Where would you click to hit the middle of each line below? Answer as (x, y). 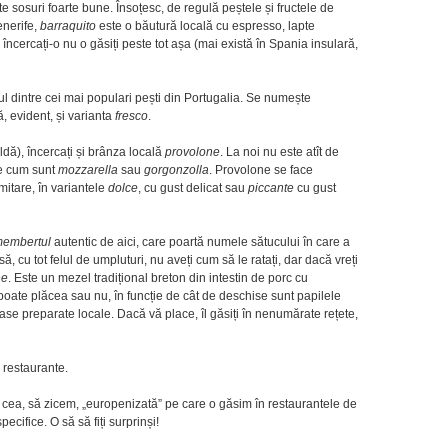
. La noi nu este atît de (279, 151)
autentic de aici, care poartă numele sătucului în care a (200, 241)
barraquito (68, 25)
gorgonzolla (176, 169)
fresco (131, 115)
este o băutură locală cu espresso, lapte (205, 25)
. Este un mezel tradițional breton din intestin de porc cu (158, 277)
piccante (271, 187)
